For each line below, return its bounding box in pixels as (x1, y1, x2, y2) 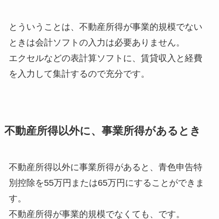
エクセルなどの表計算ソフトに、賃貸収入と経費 (8, 53, 202, 63)
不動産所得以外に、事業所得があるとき (4, 125, 201, 137)
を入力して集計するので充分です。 (8, 68, 150, 79)
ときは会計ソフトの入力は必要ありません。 (8, 37, 185, 47)
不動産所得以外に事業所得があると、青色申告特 (8, 162, 202, 172)
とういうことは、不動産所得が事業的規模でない (8, 22, 202, 32)
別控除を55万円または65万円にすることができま (8, 177, 204, 188)
